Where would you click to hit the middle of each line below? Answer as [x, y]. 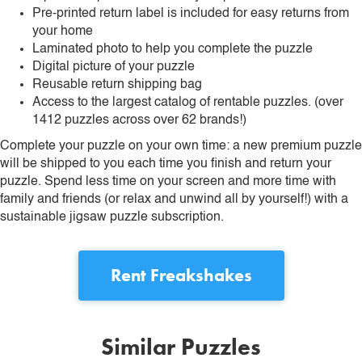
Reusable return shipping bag [117, 85]
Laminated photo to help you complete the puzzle [173, 50]
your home [63, 32]
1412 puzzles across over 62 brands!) [139, 121]
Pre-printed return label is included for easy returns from [191, 14]
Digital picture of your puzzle [114, 67]
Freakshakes [201, 276]
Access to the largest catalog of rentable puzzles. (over [188, 103]
